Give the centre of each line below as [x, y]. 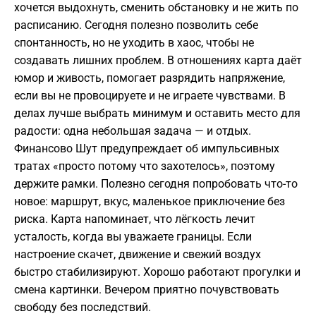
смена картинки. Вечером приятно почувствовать [147, 290]
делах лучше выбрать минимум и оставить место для [157, 114]
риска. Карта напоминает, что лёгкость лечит [135, 219]
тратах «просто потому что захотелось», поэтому [145, 166]
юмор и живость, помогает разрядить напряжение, [150, 78]
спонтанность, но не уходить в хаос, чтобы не [134, 43]
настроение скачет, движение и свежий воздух [138, 255]
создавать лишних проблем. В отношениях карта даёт [158, 61]
